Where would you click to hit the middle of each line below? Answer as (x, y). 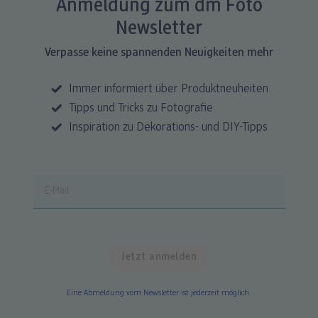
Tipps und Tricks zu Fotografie (141, 108)
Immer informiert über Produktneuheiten (168, 89)
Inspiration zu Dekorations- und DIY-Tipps (168, 127)
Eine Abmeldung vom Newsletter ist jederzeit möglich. (159, 293)
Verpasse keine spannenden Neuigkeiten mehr (159, 53)
